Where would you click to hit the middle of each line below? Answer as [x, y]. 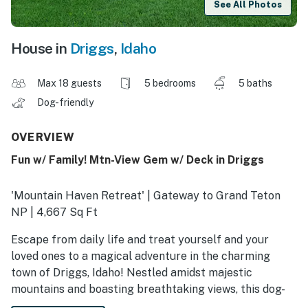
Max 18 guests [69, 84]
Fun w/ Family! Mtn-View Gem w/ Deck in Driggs [137, 160]
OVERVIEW [43, 137]
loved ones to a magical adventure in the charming [141, 256]
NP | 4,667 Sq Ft [54, 212]
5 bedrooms [170, 84]
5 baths [255, 84]
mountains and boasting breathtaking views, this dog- [148, 289]
